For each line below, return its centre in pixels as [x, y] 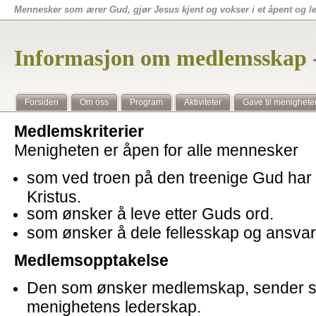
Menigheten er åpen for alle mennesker [156, 150]
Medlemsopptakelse [91, 260]
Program [146, 102]
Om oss [94, 102]
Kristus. [54, 196]
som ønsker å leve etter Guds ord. [150, 214]
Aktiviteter [203, 102]
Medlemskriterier [79, 131]
